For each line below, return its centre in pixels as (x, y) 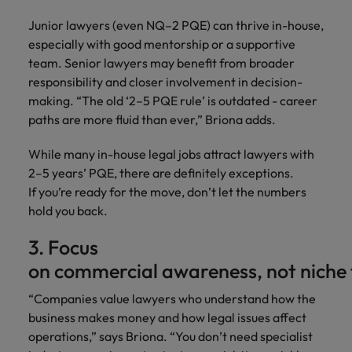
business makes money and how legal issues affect (167, 317)
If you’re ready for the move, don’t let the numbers (167, 192)
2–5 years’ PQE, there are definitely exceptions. (161, 173)
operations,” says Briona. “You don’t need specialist (170, 336)
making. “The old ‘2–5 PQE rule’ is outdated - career (173, 101)
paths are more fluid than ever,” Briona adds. (152, 119)
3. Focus (63, 247)
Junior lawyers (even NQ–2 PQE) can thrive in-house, (176, 25)
